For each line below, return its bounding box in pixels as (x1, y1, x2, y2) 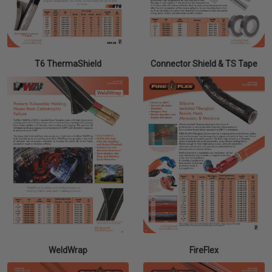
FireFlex (189, 245, 219, 255)
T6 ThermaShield (35, 59, 101, 69)
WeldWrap (49, 245, 87, 255)
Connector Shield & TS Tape (151, 59, 257, 69)
